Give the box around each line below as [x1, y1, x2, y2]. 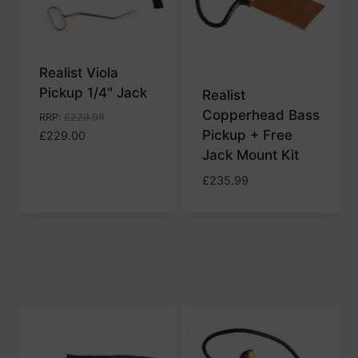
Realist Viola [38, 64, 118, 81]
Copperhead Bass [201, 106, 320, 123]
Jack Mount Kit [201, 146, 299, 163]
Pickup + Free [201, 126, 292, 143]
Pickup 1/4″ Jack [38, 84, 147, 101]
